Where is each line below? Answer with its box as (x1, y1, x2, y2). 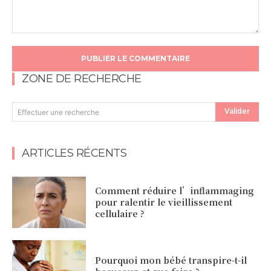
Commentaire (11, 33, 64, 44)
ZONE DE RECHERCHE (22, 71, 142, 85)
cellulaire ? (95, 207, 145, 220)
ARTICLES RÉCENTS (22, 146, 126, 160)
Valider (224, 106, 250, 116)
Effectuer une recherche (18, 107, 99, 117)
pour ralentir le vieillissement (95, 195, 233, 208)
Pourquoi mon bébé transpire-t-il (95, 254, 247, 267)
